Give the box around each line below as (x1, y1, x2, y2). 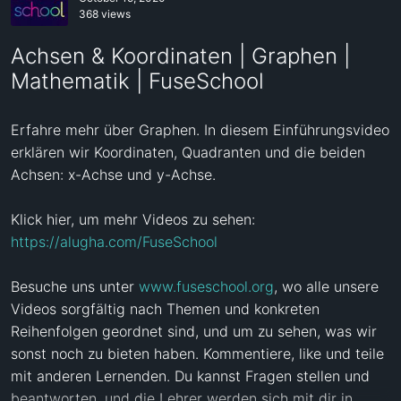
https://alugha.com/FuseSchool (11, 232, 218, 251)
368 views (79, 7, 131, 21)
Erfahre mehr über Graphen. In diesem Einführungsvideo (11, 120, 389, 139)
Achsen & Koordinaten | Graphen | (11, 43, 350, 70)
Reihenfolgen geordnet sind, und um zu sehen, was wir (11, 321, 377, 340)
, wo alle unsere (274, 277, 379, 295)
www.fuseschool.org (139, 277, 274, 295)
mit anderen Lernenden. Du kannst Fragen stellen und (11, 366, 370, 385)
